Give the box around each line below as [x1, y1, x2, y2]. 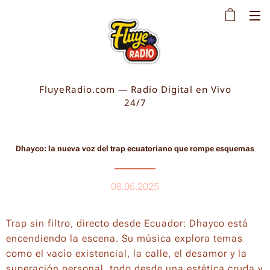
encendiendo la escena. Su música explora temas [6, 233, 243, 244]
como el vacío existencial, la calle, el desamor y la [6, 248, 247, 259]
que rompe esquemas [174, 144, 254, 153]
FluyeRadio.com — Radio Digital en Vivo [39, 83, 231, 95]
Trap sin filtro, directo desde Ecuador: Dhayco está [6, 218, 248, 229]
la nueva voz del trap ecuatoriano [48, 144, 174, 153]
